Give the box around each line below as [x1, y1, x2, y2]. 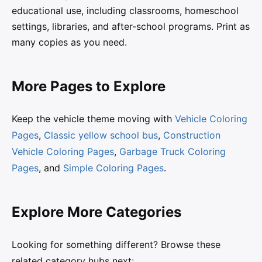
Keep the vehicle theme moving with [12, 112, 175, 125]
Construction [163, 129, 220, 141]
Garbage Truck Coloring [119, 145, 226, 157]
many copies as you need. [12, 36, 127, 49]
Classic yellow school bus [44, 129, 158, 141]
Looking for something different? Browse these [12, 238, 220, 250]
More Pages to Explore [12, 78, 166, 95]
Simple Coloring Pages [63, 161, 164, 174]
